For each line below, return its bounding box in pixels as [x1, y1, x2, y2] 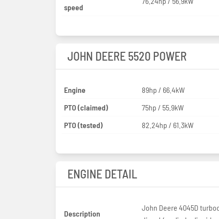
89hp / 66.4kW [141, 85, 185, 94]
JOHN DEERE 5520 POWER [67, 48, 187, 63]
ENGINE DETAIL [67, 166, 137, 181]
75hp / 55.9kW [141, 102, 184, 112]
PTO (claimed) [64, 102, 108, 112]
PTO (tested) [64, 120, 103, 130]
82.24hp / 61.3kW [141, 120, 194, 130]
